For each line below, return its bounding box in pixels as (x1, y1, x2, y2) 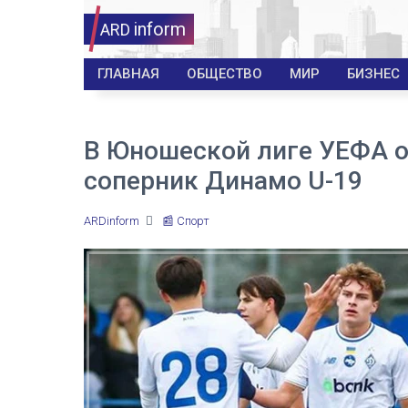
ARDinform (84, 214, 139, 228)
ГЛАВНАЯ (97, 66, 159, 82)
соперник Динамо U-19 (84, 166, 362, 196)
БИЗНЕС (347, 66, 400, 82)
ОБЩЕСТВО (187, 66, 262, 82)
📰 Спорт (162, 214, 209, 228)
